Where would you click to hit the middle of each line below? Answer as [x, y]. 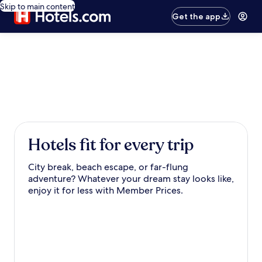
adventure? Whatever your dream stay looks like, [131, 179]
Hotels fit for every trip [111, 145]
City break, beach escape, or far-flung [108, 167]
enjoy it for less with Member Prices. [106, 190]
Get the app [196, 16]
